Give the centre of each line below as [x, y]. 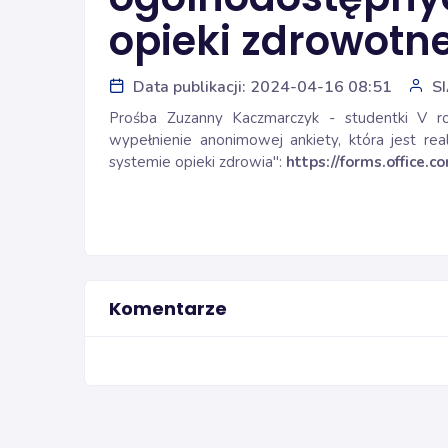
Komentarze [168, 308]
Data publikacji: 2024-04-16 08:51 [262, 87]
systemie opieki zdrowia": [197, 162]
